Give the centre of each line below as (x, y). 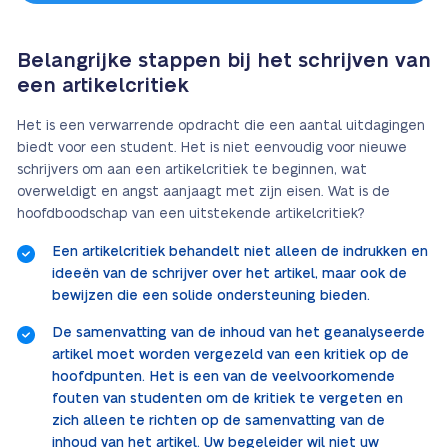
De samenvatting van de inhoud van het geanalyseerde (238, 333)
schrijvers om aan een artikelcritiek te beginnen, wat (192, 170)
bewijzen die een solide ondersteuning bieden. (211, 296)
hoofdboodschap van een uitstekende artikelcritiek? (191, 214)
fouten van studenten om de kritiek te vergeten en (227, 399)
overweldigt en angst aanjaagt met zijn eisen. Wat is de (203, 192)
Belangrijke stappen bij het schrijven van (224, 61)
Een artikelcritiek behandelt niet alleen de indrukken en (240, 252)
